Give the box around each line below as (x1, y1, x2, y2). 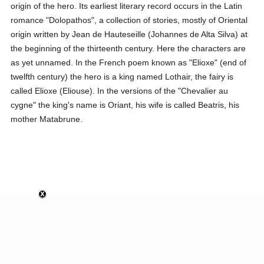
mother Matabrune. (11, 114, 83, 124)
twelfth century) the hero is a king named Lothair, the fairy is (11, 72, 234, 81)
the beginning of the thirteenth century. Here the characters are (11, 44, 246, 53)
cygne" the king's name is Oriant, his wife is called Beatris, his (11, 100, 240, 110)
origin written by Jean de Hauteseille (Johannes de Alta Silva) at (11, 29, 248, 39)
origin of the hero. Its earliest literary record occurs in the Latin (11, 1, 243, 11)
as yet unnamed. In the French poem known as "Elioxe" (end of (11, 58, 247, 67)
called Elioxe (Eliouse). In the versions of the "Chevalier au (11, 86, 229, 95)
